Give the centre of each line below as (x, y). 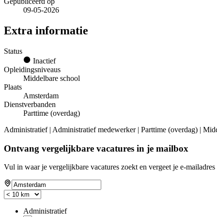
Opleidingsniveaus (32, 70)
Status (13, 51)
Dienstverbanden (30, 105)
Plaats (13, 87)
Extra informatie (46, 31)
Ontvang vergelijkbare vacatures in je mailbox (96, 148)
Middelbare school (52, 78)
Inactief (43, 61)
